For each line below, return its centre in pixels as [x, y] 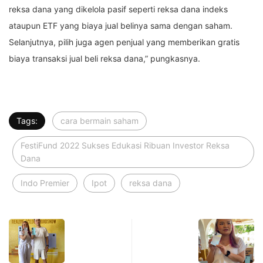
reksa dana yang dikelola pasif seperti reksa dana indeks [118, 9]
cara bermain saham [100, 121]
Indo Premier [45, 183]
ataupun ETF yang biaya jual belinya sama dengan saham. [121, 26]
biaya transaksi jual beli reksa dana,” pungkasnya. [104, 59]
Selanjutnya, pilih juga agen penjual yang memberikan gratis [124, 42]
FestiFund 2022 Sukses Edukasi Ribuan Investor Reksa [125, 146]
